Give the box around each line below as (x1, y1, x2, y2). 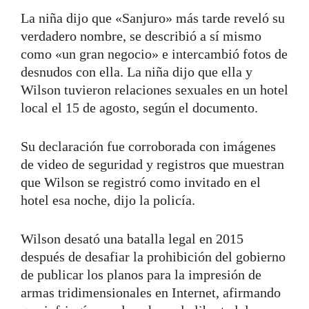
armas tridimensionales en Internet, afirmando (21, 284, 281, 300)
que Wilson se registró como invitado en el (21, 174, 261, 190)
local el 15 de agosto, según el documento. (21, 99, 258, 115)
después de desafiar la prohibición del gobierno (21, 248, 286, 264)
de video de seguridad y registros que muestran (21, 156, 284, 172)
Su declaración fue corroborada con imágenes (21, 138, 276, 154)
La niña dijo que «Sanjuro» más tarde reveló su (21, 10, 285, 26)
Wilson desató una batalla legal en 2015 (21, 230, 243, 246)
